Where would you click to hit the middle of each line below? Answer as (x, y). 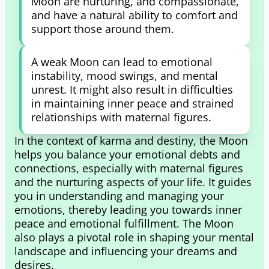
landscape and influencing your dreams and (126, 251)
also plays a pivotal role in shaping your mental (134, 237)
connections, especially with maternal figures (129, 168)
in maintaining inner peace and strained (132, 103)
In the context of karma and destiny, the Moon (131, 141)
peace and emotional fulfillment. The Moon (124, 223)
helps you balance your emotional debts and (127, 154)
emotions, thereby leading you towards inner (128, 210)
